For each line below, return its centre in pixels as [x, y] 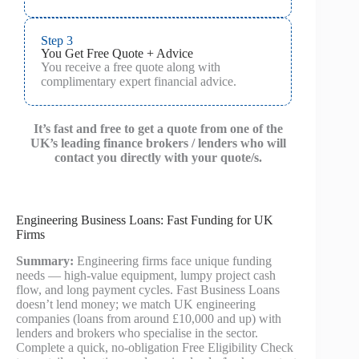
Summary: [45, 260]
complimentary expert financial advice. [139, 81]
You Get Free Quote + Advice [117, 53]
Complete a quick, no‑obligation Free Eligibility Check [155, 347]
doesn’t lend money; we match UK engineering [136, 304]
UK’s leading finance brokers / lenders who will [158, 143]
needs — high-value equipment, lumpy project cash [146, 275]
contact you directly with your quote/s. [158, 157]
